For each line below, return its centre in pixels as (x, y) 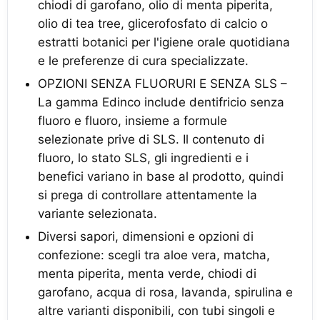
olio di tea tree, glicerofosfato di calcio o (153, 24)
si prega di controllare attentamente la (147, 195)
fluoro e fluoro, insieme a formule (132, 121)
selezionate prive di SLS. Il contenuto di (151, 139)
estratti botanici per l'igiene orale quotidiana (164, 42)
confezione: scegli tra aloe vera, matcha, (154, 255)
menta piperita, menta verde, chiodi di (147, 274)
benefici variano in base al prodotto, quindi (161, 176)
